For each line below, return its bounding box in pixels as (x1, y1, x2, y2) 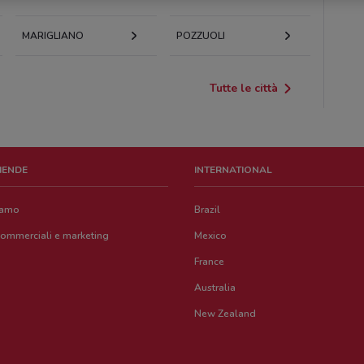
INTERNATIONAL (194, 163, 273, 176)
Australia (194, 281, 236, 294)
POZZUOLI (175, 29, 225, 42)
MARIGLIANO (22, 29, 84, 42)
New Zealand (194, 307, 257, 320)
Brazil (194, 203, 221, 216)
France (194, 255, 225, 268)
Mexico (194, 229, 227, 242)
